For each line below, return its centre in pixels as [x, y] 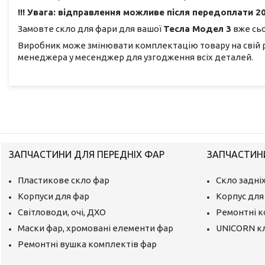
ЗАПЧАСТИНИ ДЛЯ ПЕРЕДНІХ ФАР [87, 154]
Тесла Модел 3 [197, 29]
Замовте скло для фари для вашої [91, 29]
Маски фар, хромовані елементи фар [96, 228]
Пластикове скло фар [64, 180]
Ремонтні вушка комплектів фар [88, 244]
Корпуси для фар [54, 196]
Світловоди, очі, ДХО [62, 212]
